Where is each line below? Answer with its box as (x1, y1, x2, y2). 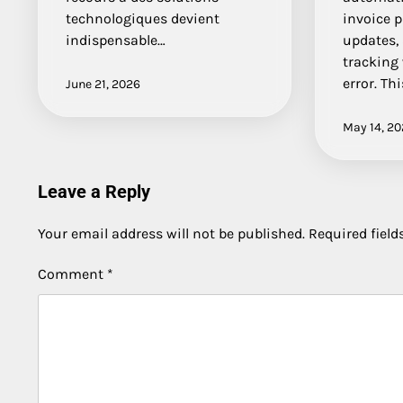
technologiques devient (66, 9, 219, 27)
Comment (38, 264, 107, 282)
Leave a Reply (38, 180, 150, 202)
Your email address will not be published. (38, 224, 305, 242)
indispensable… (66, 31, 166, 49)
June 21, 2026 (66, 76, 140, 92)
